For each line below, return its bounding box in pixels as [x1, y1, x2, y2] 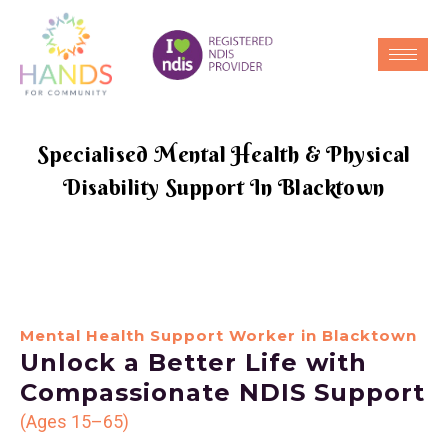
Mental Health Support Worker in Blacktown [20, 326, 417, 346]
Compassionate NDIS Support [20, 378, 425, 408]
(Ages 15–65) [20, 411, 129, 433]
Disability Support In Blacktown [63, 173, 385, 202]
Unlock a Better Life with [20, 348, 367, 378]
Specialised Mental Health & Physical [37, 140, 411, 169]
